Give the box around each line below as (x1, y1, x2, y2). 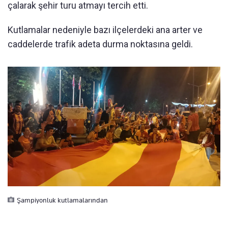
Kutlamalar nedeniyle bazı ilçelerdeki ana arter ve (8, 24, 203, 35)
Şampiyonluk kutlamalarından (17, 196, 108, 205)
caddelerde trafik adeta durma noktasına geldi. (8, 38, 193, 49)
